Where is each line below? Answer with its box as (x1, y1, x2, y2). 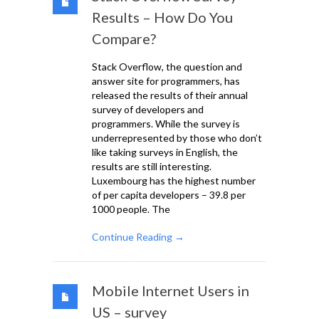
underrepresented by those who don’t (92, 132, 262, 145)
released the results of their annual (92, 89, 248, 102)
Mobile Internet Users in (92, 282, 249, 300)
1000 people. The (92, 203, 170, 216)
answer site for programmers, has (92, 75, 240, 88)
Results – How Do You (92, 9, 233, 26)
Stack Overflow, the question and (92, 61, 242, 73)
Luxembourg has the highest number (92, 174, 256, 187)
